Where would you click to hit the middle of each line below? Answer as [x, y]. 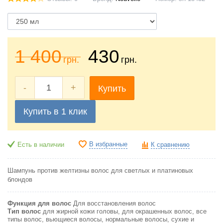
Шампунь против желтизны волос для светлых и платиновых [100, 170]
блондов [20, 179]
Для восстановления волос [114, 203]
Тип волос [24, 211]
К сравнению [170, 145]
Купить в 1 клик [55, 111]
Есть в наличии [41, 145]
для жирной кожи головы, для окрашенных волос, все [125, 211]
